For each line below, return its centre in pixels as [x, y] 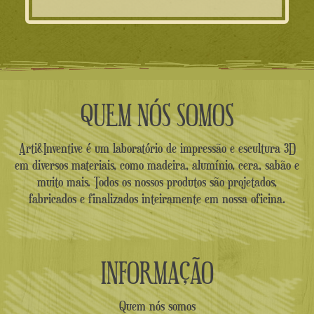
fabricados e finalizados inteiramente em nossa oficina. [157, 199]
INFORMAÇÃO [157, 271]
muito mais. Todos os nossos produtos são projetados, [157, 182]
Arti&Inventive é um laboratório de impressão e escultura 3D [157, 148]
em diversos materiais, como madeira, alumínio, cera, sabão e [157, 165]
